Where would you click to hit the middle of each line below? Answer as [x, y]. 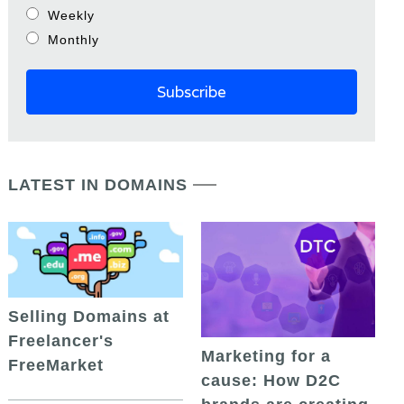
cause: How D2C [271, 381]
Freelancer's [61, 341]
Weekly [72, 15]
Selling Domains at [89, 317]
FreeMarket [56, 366]
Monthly [74, 39]
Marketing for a [266, 357]
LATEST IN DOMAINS [98, 184]
